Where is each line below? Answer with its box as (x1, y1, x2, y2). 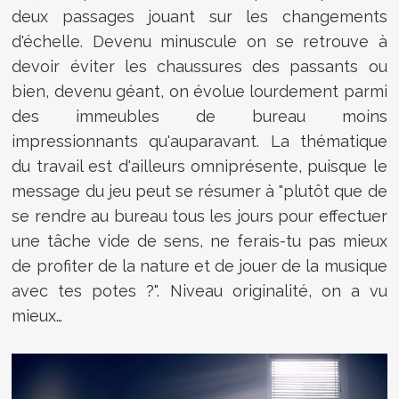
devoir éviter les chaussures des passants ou (12, 57, 387, 77)
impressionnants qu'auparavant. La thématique (12, 132, 387, 151)
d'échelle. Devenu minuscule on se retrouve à (12, 32, 387, 52)
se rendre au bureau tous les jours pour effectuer (12, 207, 387, 226)
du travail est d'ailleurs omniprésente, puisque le (12, 157, 387, 176)
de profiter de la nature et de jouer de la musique (12, 256, 387, 276)
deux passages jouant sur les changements (12, 7, 387, 27)
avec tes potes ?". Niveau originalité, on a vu (12, 281, 387, 301)
